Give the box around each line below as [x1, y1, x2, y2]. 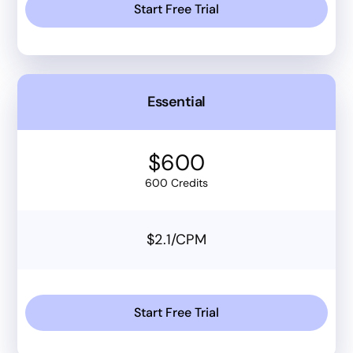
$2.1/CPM [147, 229, 206, 249]
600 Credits [145, 175, 208, 190]
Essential [147, 91, 206, 111]
